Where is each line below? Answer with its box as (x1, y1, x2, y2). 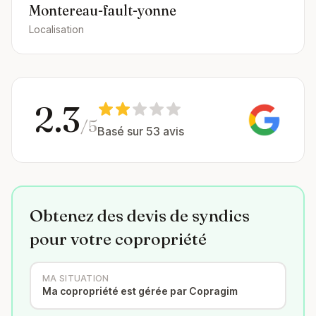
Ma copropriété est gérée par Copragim (42, 285, 238, 297)
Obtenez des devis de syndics (30, 205, 250, 226)
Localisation (29, 23, 84, 35)
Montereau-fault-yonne (29, 1, 176, 19)
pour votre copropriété (30, 229, 207, 249)
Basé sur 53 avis (97, 124, 184, 138)
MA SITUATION (42, 273, 109, 284)
